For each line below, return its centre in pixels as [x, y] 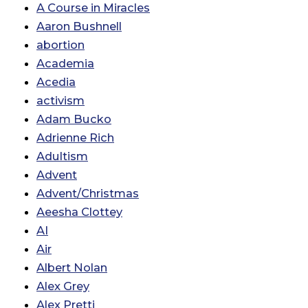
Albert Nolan [72, 268]
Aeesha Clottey [79, 212]
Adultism [62, 156]
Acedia [56, 82]
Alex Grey [63, 286]
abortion [60, 45]
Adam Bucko [74, 119]
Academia [65, 64]
